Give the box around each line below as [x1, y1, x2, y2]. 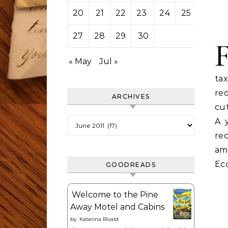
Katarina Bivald [79, 216, 119, 222]
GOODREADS [105, 161, 156, 168]
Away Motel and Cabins [70, 202, 164, 212]
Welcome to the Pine [72, 190, 158, 199]
